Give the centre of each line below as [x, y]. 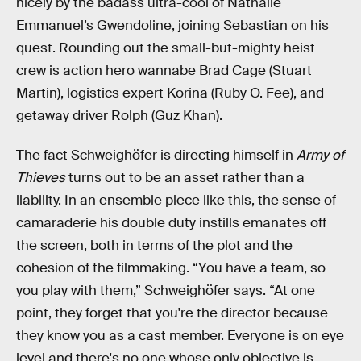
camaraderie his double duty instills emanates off [171, 223]
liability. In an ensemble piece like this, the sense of [176, 201]
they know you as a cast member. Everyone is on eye [180, 336]
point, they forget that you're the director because [172, 313]
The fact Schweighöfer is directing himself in [156, 156]
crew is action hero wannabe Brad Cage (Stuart [164, 70]
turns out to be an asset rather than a [185, 178]
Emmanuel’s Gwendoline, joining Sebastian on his [172, 25]
